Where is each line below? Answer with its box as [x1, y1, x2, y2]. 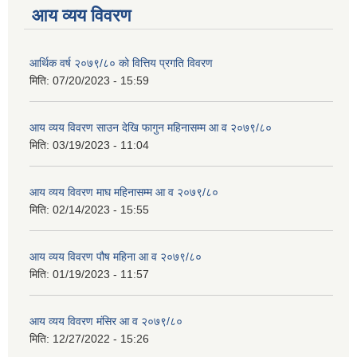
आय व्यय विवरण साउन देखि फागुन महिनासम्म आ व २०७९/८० [29, 121, 272, 135]
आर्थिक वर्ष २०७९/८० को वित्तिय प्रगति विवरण [29, 57, 213, 70]
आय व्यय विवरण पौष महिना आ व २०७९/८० [29, 250, 202, 264]
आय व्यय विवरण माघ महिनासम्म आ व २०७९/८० [29, 186, 218, 199]
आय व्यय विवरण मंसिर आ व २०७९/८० [29, 315, 182, 328]
